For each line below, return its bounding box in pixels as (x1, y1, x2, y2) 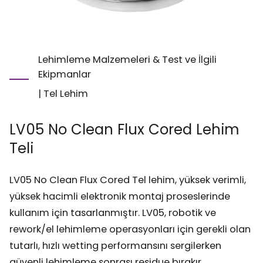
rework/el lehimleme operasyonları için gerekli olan (9, 222, 251, 237)
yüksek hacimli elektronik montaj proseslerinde (9, 190, 231, 204)
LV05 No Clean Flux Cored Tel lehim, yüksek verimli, (9, 173, 247, 187)
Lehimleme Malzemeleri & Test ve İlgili (38, 53, 217, 67)
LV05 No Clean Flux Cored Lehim (9, 119, 240, 140)
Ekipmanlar (38, 68, 92, 82)
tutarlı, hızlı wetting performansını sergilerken (9, 239, 222, 253)
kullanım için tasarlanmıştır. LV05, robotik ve (9, 206, 217, 220)
